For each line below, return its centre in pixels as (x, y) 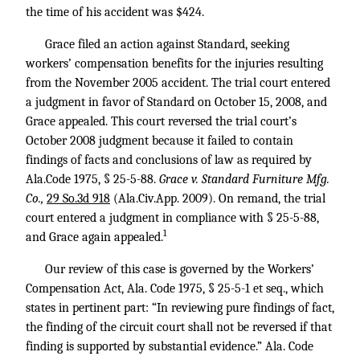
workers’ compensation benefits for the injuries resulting (174, 63)
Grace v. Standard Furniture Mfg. (244, 179)
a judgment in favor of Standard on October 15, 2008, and (176, 102)
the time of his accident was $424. (115, 12)
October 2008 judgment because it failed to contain (160, 141)
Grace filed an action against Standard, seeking (167, 44)
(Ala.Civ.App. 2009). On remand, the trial (218, 198)
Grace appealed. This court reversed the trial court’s (161, 121)
